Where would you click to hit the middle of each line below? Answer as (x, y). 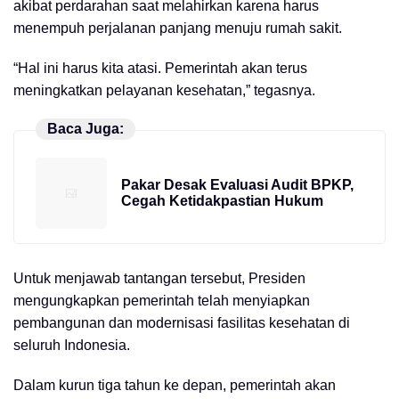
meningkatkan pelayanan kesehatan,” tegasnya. (164, 90)
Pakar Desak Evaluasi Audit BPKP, (237, 185)
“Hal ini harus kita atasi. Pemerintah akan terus (160, 68)
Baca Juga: (85, 128)
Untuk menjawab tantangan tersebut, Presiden (159, 278)
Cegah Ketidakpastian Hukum (222, 201)
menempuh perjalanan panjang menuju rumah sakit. (178, 28)
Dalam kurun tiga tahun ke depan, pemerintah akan (175, 385)
